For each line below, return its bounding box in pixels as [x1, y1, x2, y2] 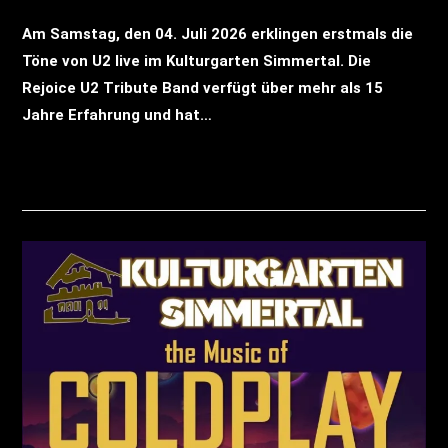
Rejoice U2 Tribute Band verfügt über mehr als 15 [22, 78, 384, 97]
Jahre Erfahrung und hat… [22, 105, 213, 124]
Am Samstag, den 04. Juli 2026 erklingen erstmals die [22, 24, 414, 43]
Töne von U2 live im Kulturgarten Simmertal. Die [22, 51, 372, 70]
